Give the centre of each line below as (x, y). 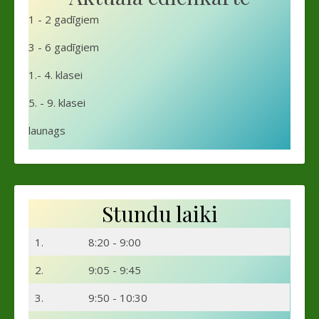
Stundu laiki (159, 213)
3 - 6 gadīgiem (64, 47)
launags (47, 130)
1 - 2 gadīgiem (64, 19)
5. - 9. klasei (57, 102)
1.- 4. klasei (56, 74)
